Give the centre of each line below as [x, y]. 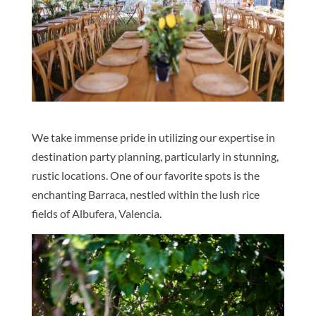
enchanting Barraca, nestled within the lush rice [145, 194]
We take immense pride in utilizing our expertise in [153, 137]
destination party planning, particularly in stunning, [155, 156]
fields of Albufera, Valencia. [96, 213]
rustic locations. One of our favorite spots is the [145, 175]
